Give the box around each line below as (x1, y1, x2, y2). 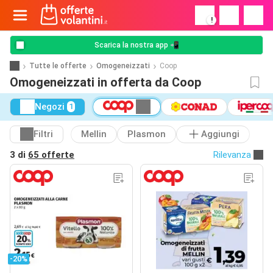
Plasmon (127, 129, 166, 140)
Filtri (34, 129, 53, 140)
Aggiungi (201, 129, 239, 140)
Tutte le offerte (29, 61, 87, 70)
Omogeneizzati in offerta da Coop (10, 75, 201, 90)
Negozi (35, 101, 65, 113)
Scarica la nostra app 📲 (94, 41, 179, 49)
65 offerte (28, 149, 74, 160)
